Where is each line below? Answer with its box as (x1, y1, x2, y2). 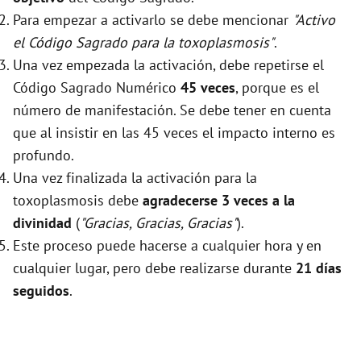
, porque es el (235, 78, 319, 98)
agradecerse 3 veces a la (143, 191, 295, 210)
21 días (296, 259, 342, 278)
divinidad (13, 214, 72, 233)
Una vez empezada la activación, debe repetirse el (13, 56, 324, 75)
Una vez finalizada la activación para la (13, 168, 257, 188)
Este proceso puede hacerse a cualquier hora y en (13, 236, 322, 255)
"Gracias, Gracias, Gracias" (80, 214, 237, 233)
